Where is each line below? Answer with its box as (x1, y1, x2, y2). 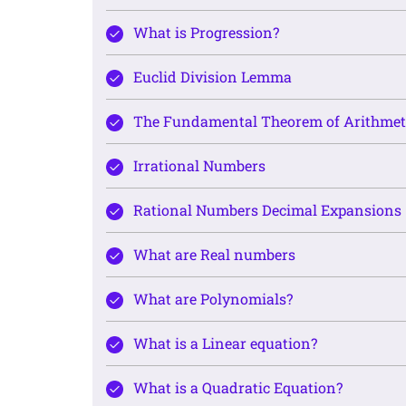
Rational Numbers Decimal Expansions (133, 200, 401, 220)
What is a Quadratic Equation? (133, 378, 343, 398)
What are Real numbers (133, 245, 295, 265)
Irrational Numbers (133, 156, 266, 176)
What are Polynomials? (133, 289, 293, 309)
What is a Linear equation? (133, 333, 317, 353)
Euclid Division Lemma (133, 67, 292, 87)
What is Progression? (133, 23, 279, 43)
